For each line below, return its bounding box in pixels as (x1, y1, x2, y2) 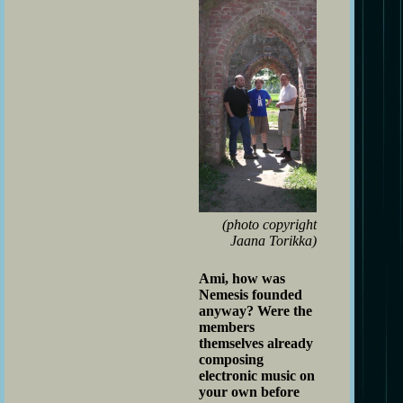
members (199, 318, 255, 335)
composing (199, 351, 264, 367)
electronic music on (199, 367, 315, 383)
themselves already (199, 335, 313, 351)
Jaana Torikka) (230, 232, 317, 248)
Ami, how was (199, 270, 285, 286)
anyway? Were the (199, 302, 312, 318)
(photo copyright (222, 216, 317, 232)
